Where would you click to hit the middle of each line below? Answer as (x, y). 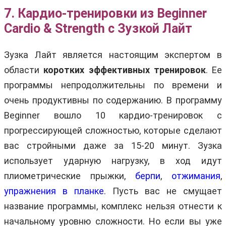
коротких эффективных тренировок (125, 70)
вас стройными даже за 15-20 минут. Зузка (113, 145)
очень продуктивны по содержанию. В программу (113, 100)
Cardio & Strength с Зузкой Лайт (98, 28)
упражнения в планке (54, 191)
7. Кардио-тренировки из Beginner (105, 13)
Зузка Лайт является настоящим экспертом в (113, 54)
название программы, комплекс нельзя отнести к (113, 206)
